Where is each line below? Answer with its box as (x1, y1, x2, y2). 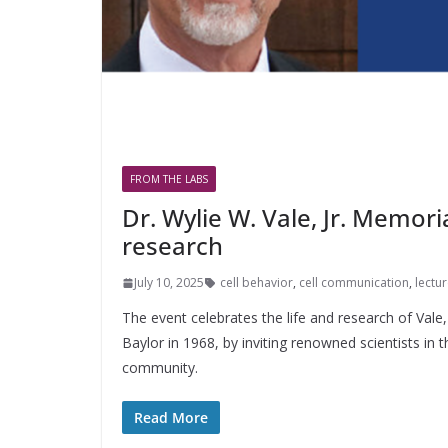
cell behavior (220, 274, 293, 292)
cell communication (299, 274, 409, 292)
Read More (134, 408, 208, 428)
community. (122, 358, 198, 378)
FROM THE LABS (130, 172, 208, 187)
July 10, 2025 (134, 274, 204, 292)
